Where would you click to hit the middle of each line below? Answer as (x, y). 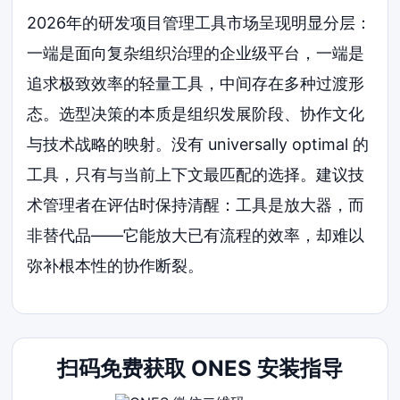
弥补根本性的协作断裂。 (116, 266)
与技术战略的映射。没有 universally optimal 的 (198, 145)
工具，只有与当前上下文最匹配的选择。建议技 (196, 175)
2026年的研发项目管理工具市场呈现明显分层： (200, 23)
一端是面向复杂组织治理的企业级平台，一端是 (196, 54)
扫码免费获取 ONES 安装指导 (200, 369)
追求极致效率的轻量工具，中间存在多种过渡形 (196, 84)
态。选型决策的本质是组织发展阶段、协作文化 (196, 114)
